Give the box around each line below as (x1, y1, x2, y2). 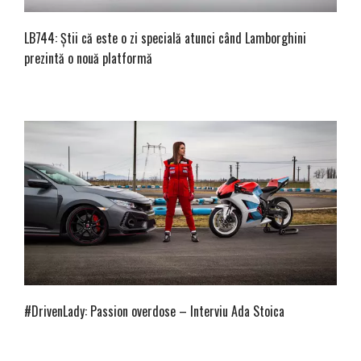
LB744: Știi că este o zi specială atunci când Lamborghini (24, 28, 306, 48)
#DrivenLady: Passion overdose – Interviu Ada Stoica (24, 301, 284, 322)
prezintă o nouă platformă (24, 48, 152, 68)
